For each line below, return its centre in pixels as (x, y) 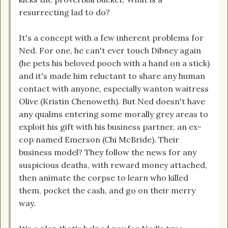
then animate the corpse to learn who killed (104, 178)
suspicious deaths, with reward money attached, (113, 165)
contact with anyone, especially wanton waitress (114, 89)
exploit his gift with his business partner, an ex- (110, 127)
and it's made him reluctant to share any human (112, 76)
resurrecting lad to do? (64, 12)
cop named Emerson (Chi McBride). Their (99, 140)
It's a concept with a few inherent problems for (111, 38)
